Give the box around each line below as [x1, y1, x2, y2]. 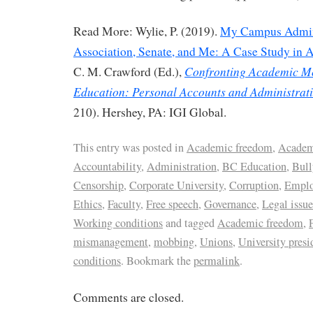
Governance [204, 196, 256, 212]
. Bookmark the [121, 253, 194, 269]
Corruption [229, 177, 279, 194]
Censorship [73, 177, 124, 194]
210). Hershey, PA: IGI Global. [73, 103, 226, 120]
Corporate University [129, 177, 224, 194]
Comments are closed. [73, 289, 184, 306]
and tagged [163, 215, 217, 231]
